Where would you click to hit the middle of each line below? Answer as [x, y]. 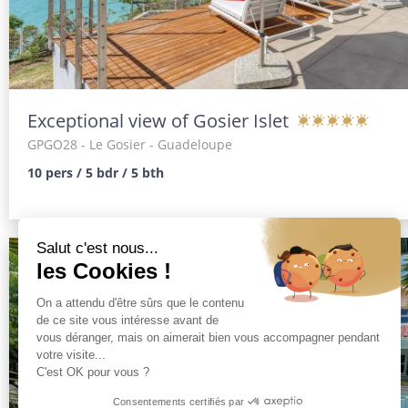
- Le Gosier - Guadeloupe [154, 144]
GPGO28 [52, 144]
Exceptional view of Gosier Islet [158, 120]
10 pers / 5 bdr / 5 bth [95, 172]
